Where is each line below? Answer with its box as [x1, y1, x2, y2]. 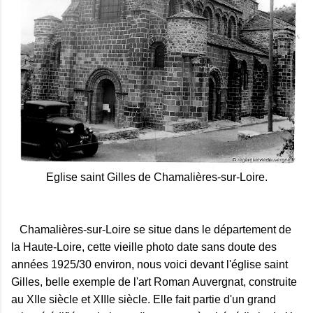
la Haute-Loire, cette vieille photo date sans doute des [11, 240, 277, 253]
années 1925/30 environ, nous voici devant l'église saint [11, 258, 288, 270]
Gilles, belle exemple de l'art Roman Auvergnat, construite [11, 275, 297, 288]
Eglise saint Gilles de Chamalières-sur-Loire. [45, 170, 268, 183]
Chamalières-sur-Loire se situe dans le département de [11, 223, 291, 235]
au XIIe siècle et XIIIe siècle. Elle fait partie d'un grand [11, 293, 276, 305]
